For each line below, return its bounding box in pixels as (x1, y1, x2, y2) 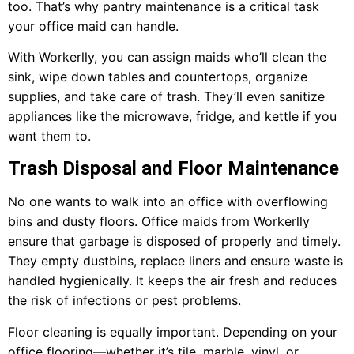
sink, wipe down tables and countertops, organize (8, 69, 307, 85)
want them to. (8, 128, 91, 145)
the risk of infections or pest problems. (8, 292, 241, 309)
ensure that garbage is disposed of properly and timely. (8, 233, 341, 250)
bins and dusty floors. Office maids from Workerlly (8, 213, 310, 230)
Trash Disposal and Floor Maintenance (8, 157, 339, 180)
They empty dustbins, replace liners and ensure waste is (8, 253, 343, 269)
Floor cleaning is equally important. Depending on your (8, 323, 337, 340)
